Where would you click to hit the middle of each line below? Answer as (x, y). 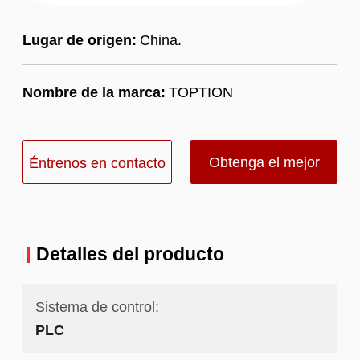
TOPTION (200, 92)
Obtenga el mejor (264, 162)
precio (257, 206)
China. (160, 39)
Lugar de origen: (79, 39)
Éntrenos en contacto (97, 162)
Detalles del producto (130, 254)
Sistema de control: (97, 307)
